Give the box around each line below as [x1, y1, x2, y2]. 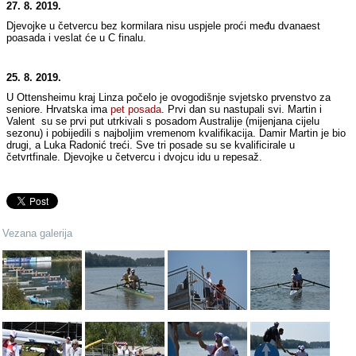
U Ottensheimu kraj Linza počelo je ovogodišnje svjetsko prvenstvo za [6, 91, 331, 104]
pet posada [110, 103, 162, 116]
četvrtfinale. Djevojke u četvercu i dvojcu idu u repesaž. [6, 151, 263, 164]
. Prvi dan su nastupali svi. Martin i [161, 103, 323, 116]
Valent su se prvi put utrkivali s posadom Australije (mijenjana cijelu [6, 115, 320, 128]
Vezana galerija [2, 227, 73, 240]
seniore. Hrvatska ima [6, 103, 111, 116]
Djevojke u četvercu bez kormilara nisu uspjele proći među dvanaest [6, 20, 321, 33]
